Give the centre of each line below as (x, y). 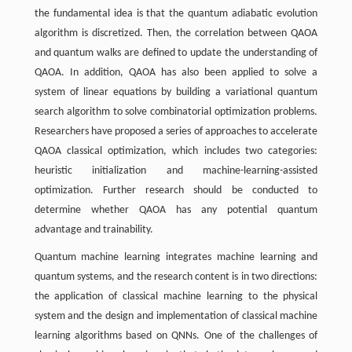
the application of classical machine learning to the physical (176, 297)
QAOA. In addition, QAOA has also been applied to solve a (176, 73)
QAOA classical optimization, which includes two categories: (176, 151)
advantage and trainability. (93, 230)
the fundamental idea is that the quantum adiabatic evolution (176, 14)
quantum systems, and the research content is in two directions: (176, 277)
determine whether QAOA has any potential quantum (176, 210)
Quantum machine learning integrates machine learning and (176, 257)
